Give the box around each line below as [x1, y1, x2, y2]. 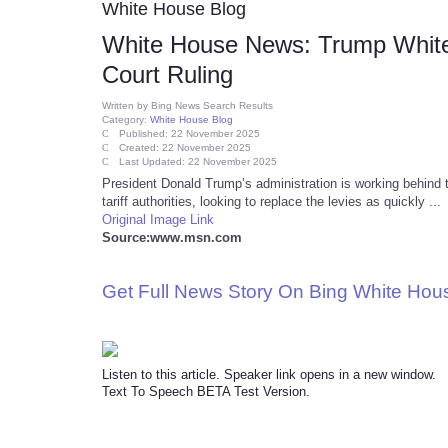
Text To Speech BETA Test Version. [102, 384, 310, 399]
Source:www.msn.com [102, 230, 242, 245]
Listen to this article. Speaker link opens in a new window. [102, 367, 436, 382]
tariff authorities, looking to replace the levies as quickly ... [102, 194, 441, 209]
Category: [102, 114, 150, 125]
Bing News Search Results [151, 100, 273, 111]
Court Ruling [102, 61, 233, 88]
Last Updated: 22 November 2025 [119, 156, 277, 167]
